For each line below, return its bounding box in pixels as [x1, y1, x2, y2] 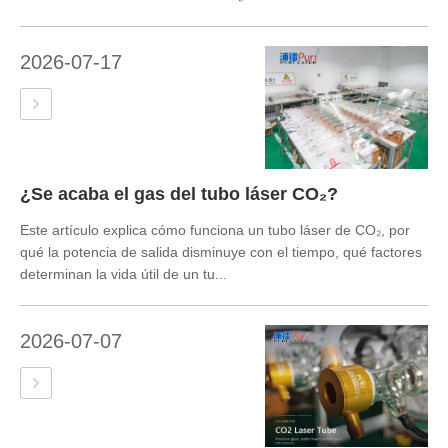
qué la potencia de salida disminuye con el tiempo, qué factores [20, 243, 422, 260]
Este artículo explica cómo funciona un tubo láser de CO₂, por [20, 221, 410, 238]
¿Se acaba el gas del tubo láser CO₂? [20, 183, 338, 204]
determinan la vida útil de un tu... [20, 265, 227, 282]
